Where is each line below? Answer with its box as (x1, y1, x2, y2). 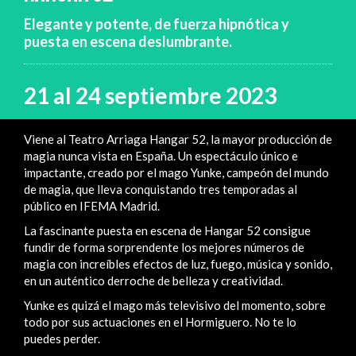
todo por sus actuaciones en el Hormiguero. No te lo (24, 314, 296, 329)
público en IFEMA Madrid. (24, 198, 160, 213)
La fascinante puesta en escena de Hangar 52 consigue (24, 222, 311, 238)
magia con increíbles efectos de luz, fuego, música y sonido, (24, 256, 332, 271)
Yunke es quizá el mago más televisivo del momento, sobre (24, 297, 326, 312)
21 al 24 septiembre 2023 (24, 81, 277, 109)
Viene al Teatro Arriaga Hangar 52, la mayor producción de (24, 131, 332, 146)
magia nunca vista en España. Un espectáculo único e (24, 148, 298, 163)
